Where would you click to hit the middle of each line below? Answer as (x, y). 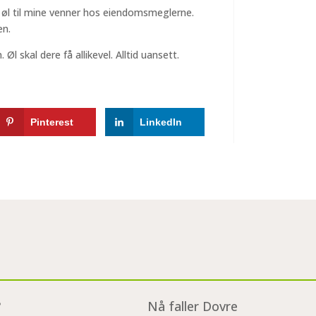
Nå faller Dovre (193, 306)
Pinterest (52, 122)
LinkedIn (160, 122)
